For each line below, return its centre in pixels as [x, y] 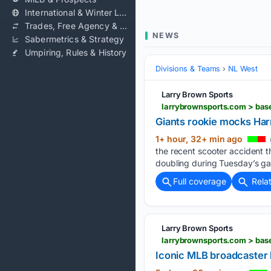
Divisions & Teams [188, 69]
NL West [243, 69]
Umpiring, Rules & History [76, 52]
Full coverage [200, 181]
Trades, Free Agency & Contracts [124, 26]
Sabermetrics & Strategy [75, 39]
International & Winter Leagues [123, 12]
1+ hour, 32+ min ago [200, 139]
